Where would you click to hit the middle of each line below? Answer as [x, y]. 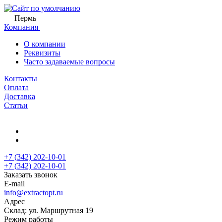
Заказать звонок [31, 175]
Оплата [16, 87]
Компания [22, 27]
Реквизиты [42, 53]
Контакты [21, 79]
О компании [45, 44]
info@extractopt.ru [33, 193]
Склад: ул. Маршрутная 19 [49, 210]
